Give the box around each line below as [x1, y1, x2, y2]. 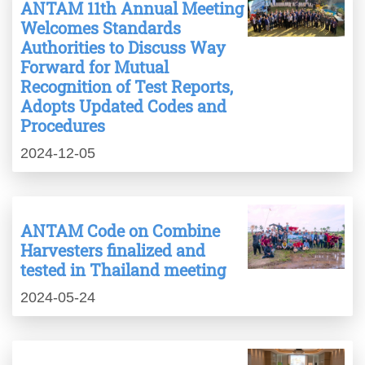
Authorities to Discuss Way [20, 37, 226, 59]
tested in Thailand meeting [20, 259, 226, 281]
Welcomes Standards [20, 17, 181, 39]
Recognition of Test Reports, [20, 76, 233, 98]
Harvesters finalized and [20, 240, 205, 262]
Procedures [20, 115, 105, 137]
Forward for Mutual [20, 56, 169, 78]
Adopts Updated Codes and [20, 95, 226, 117]
